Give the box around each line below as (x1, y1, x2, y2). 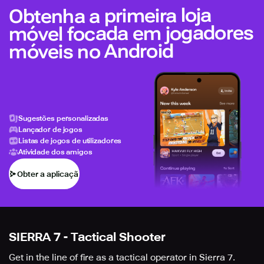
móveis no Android (9, 39, 174, 64)
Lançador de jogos (18, 125, 82, 134)
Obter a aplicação (17, 169, 83, 179)
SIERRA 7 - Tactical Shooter (9, 230, 166, 245)
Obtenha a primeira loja (8, 4, 212, 28)
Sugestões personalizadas (18, 114, 109, 123)
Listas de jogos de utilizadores (18, 136, 122, 145)
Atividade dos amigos (18, 147, 93, 156)
